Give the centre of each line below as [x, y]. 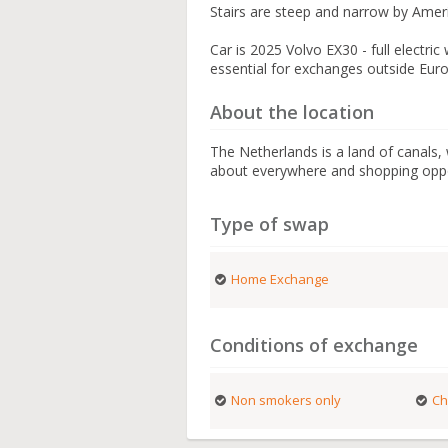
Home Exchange [280, 279]
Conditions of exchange [314, 345]
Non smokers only [286, 400]
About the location [292, 112]
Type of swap [270, 224]
